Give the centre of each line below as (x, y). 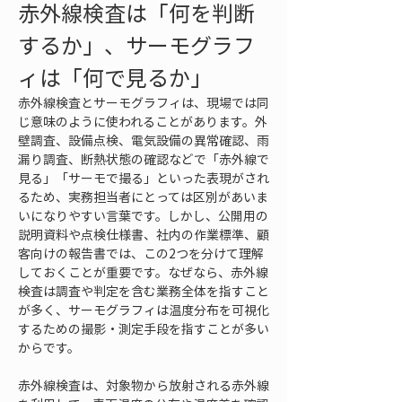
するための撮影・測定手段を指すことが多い (144, 328)
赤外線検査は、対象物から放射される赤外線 (144, 385)
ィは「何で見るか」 (115, 77)
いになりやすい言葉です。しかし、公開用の (143, 215)
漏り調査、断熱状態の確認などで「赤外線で (144, 159)
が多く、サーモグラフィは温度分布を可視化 (144, 310)
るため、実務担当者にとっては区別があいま (143, 197)
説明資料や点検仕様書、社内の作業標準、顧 (144, 234)
